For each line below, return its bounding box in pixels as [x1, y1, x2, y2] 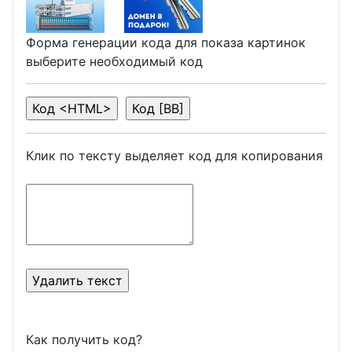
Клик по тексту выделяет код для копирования [26, 147, 323, 163]
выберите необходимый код [26, 53, 203, 69]
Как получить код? [26, 331, 142, 347]
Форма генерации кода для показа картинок [26, 34, 306, 50]
